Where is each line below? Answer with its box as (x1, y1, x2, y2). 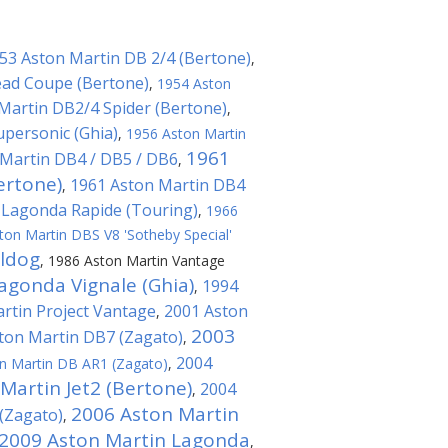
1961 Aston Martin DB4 (70, 174, 245, 196)
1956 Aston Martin (126, 124, 246, 143)
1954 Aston (157, 74, 231, 93)
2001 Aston (164, 300, 248, 322)
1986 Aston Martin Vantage (48, 251, 225, 270)
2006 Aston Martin (71, 401, 239, 427)
